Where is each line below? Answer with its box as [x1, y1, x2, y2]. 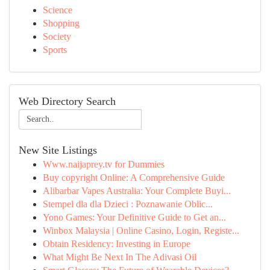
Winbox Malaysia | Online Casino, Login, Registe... [43, 225, 239, 236]
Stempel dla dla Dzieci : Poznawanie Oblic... [43, 199, 213, 209]
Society [43, 31, 71, 42]
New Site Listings [19, 144, 97, 156]
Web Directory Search [19, 95, 116, 107]
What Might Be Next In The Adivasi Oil [43, 252, 196, 262]
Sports [43, 45, 67, 55]
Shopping [43, 18, 80, 28]
